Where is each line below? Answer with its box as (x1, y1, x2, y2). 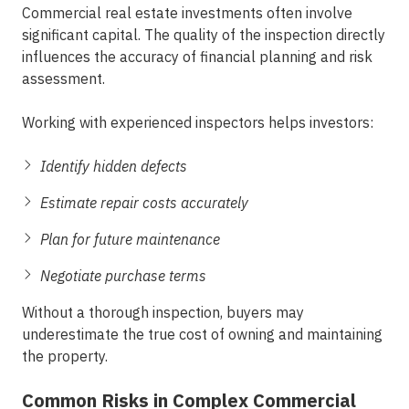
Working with (22, 113, 110, 131)
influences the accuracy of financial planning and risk (22, 47, 372, 66)
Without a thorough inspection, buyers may (22, 303, 304, 321)
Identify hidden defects (40, 157, 187, 175)
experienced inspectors (110, 113, 265, 131)
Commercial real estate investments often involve (22, 4, 352, 22)
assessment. (22, 69, 105, 88)
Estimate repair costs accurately (40, 194, 248, 212)
